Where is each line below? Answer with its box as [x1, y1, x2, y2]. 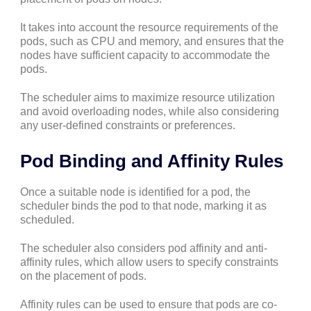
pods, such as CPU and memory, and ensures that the [20, 35, 284, 48]
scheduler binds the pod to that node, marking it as [20, 199, 267, 212]
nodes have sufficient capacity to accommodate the [20, 49, 270, 62]
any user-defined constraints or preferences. [20, 119, 235, 132]
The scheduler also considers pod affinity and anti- [20, 242, 267, 255]
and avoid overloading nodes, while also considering [20, 106, 279, 118]
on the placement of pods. [20, 270, 146, 283]
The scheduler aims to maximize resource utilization [20, 92, 275, 104]
